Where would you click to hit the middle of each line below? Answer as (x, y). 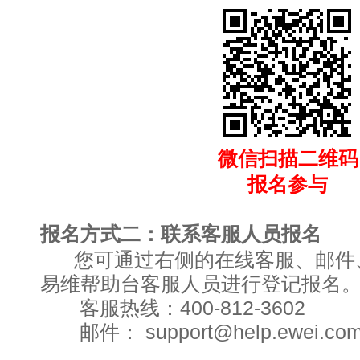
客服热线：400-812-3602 (173, 309)
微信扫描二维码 (288, 159)
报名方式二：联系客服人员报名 (181, 235)
